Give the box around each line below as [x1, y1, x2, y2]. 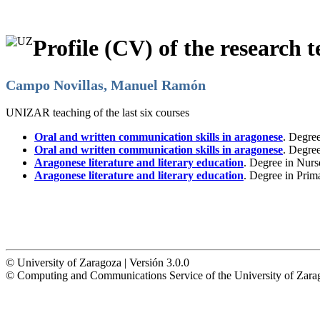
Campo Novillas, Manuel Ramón [6, 76, 206, 93]
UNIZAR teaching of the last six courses [6, 106, 189, 119]
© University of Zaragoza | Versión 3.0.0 [6, 256, 189, 269]
